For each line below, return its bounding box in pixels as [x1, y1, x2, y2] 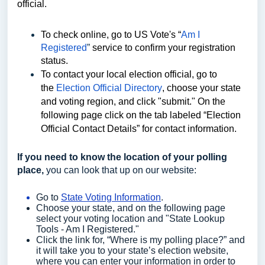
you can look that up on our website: [44, 165, 196, 175]
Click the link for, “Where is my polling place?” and [36, 235, 245, 245]
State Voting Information [61, 192, 161, 202]
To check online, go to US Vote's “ [41, 30, 181, 40]
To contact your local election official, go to [41, 69, 217, 79]
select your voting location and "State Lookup [36, 214, 225, 224]
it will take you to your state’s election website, [36, 245, 228, 256]
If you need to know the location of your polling [17, 152, 227, 162]
